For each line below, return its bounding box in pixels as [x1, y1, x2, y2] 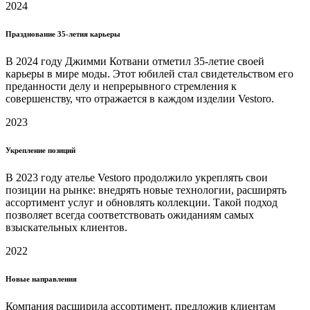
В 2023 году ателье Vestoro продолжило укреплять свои [6, 172, 268, 184]
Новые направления [6, 275, 77, 284]
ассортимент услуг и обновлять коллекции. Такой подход [6, 197, 277, 209]
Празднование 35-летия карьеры [6, 30, 120, 39]
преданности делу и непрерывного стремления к [6, 80, 237, 93]
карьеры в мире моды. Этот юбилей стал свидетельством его [6, 68, 293, 80]
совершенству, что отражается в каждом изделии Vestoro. [6, 93, 274, 105]
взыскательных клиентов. [6, 221, 127, 234]
